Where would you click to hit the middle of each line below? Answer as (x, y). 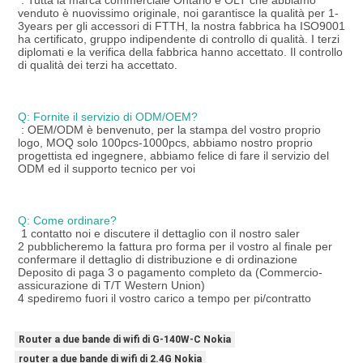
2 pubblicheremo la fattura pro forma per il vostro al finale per (175, 247)
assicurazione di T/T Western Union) (111, 286)
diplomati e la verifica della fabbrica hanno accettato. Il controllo (180, 52)
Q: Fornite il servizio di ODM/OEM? (107, 117)
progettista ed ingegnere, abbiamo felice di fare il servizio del (173, 156)
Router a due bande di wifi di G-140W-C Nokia (124, 340)
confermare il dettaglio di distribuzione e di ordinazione (157, 260)
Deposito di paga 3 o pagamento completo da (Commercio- (170, 273)
